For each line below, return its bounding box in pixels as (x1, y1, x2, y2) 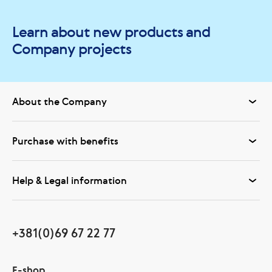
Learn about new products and (12, 21, 210, 42)
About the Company (12, 94, 107, 108)
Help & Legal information (12, 173, 127, 187)
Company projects (12, 38, 131, 59)
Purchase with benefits (12, 134, 118, 148)
